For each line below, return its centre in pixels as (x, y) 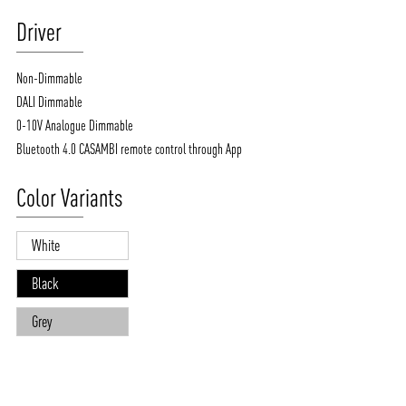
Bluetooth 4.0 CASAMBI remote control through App (130, 148)
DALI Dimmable (50, 101)
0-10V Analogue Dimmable (75, 125)
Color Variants (70, 197)
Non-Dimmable (50, 77)
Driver (39, 32)
